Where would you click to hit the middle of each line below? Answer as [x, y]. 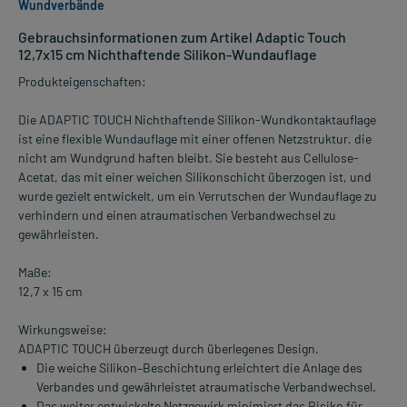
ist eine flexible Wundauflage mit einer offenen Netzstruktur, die [195, 139]
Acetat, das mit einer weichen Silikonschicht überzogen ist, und [195, 177]
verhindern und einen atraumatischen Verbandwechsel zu [177, 215]
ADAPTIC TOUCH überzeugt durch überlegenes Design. [169, 349]
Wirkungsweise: [63, 330]
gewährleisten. [59, 234]
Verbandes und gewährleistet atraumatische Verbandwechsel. [206, 387]
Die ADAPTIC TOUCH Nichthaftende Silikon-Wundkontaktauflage [197, 120]
